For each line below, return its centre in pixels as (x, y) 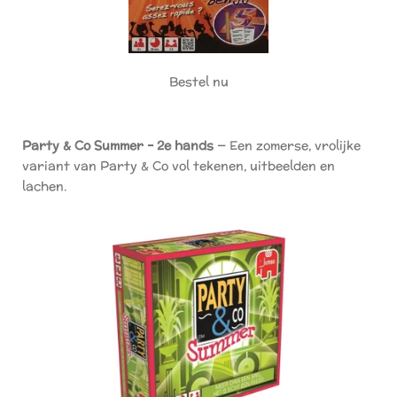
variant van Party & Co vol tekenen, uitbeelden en (179, 165)
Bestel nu (198, 82)
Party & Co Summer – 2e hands (118, 145)
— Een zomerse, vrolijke (287, 145)
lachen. (44, 186)
